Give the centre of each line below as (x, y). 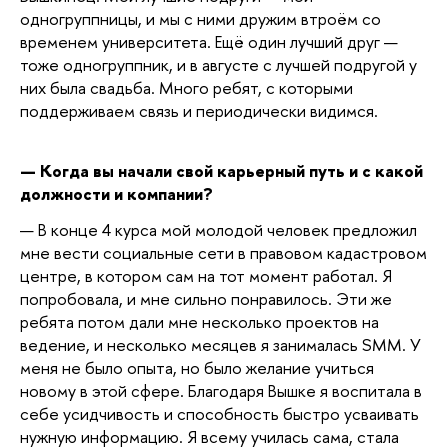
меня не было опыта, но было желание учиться (197, 368)
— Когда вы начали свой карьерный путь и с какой (221, 170)
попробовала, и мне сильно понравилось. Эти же (206, 299)
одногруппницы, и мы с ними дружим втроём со (200, 19)
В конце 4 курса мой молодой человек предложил (227, 230)
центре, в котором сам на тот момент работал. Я (206, 276)
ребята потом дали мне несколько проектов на (199, 322)
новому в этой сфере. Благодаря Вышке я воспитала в (221, 391)
